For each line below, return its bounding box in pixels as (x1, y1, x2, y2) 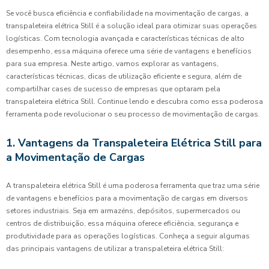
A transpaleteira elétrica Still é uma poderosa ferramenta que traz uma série (6, 181, 259, 190)
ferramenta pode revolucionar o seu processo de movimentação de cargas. (6, 109, 260, 119)
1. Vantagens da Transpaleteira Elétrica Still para (6, 136, 262, 150)
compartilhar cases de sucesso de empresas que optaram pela (6, 84, 220, 94)
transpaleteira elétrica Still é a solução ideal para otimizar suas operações (6, 21, 257, 31)
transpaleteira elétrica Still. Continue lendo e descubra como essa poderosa (6, 97, 263, 106)
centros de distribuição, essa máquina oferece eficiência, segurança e (6, 219, 238, 228)
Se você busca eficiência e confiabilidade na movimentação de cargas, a (6, 8, 249, 18)
